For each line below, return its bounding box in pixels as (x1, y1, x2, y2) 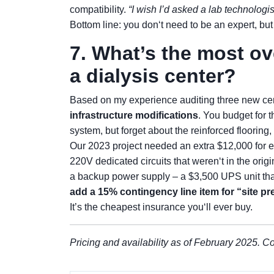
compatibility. (70, 4, 128, 15)
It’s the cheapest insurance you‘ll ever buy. (70, 202, 253, 212)
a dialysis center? (70, 65, 236, 87)
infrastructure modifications (70, 110, 198, 120)
